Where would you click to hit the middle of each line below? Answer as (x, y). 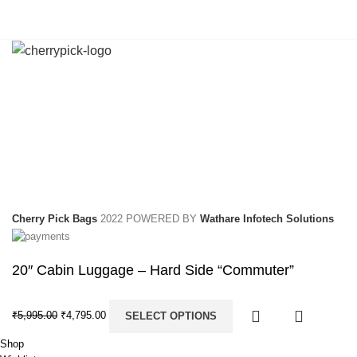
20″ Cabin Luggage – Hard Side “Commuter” (153, 270)
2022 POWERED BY (150, 219)
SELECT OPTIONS (171, 316)
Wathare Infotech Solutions (267, 219)
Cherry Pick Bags (55, 219)
